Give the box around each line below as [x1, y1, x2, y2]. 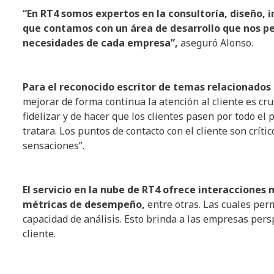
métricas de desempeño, [23, 198, 145, 212]
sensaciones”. [23, 139, 84, 153]
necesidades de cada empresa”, [23, 36, 178, 50]
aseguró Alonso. [178, 36, 253, 50]
